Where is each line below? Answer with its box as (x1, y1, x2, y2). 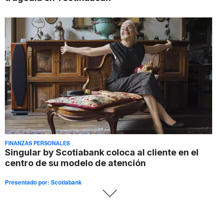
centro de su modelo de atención (5, 157, 146, 169)
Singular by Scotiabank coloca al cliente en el (5, 147, 199, 158)
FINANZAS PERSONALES (5, 139, 70, 147)
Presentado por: (5, 178, 51, 187)
